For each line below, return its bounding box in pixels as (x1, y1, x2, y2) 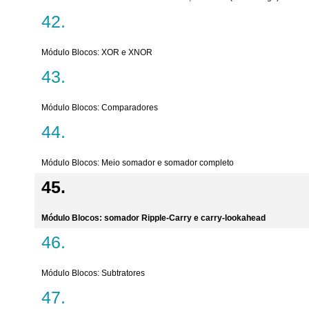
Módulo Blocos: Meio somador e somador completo (41, 158, 234, 168)
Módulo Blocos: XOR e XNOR (41, 48, 152, 57)
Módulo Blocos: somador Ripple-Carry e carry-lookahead (41, 213, 266, 223)
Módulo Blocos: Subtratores (41, 268, 145, 278)
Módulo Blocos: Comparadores (41, 103, 158, 112)
